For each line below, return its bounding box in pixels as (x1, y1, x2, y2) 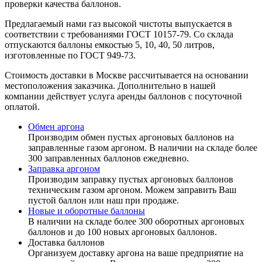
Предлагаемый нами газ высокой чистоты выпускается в (5, 19, 232, 29)
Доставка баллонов (28, 237, 105, 247)
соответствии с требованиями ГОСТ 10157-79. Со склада (5, 29, 233, 39)
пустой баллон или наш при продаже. (28, 195, 179, 205)
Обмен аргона (28, 122, 84, 132)
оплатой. (5, 102, 42, 112)
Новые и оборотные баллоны (28, 206, 145, 216)
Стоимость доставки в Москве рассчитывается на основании (5, 70, 249, 80)
